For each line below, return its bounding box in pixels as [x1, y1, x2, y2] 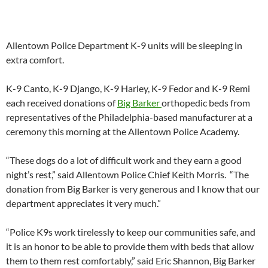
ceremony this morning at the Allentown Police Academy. [6, 126, 239, 138]
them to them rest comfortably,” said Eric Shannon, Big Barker [6, 255, 255, 267]
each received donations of [6, 97, 117, 109]
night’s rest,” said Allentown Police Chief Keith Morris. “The [6, 169, 249, 181]
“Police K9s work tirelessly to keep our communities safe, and [6, 226, 255, 238]
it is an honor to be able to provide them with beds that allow [6, 240, 254, 252]
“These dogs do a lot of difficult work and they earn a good [6, 154, 242, 166]
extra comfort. [6, 54, 64, 66]
